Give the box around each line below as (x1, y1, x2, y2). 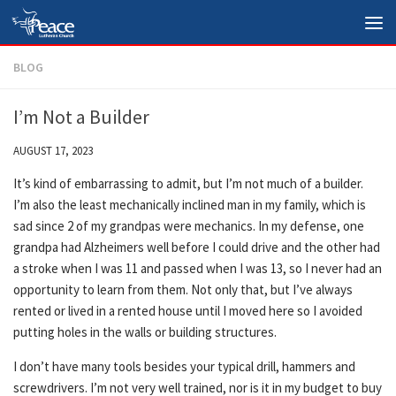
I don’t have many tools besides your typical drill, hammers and (13, 358, 355, 375)
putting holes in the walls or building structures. (13, 324, 279, 340)
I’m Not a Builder (13, 104, 149, 129)
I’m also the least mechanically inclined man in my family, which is (13, 196, 366, 213)
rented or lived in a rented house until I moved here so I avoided (13, 302, 362, 319)
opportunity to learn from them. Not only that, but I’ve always (13, 281, 353, 298)
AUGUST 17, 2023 (13, 143, 93, 158)
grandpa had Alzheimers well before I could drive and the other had (13, 239, 380, 255)
